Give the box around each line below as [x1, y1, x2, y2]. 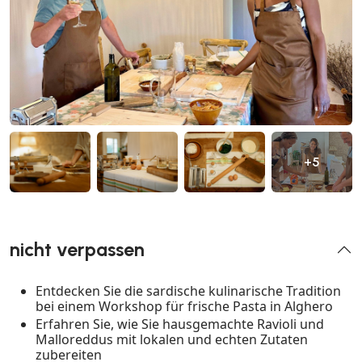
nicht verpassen [10, 238, 145, 262]
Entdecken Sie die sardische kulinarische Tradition [36, 282, 341, 301]
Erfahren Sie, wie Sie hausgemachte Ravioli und [36, 315, 324, 334]
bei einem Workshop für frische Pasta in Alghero [36, 297, 333, 316]
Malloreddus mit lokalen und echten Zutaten [36, 330, 308, 349]
